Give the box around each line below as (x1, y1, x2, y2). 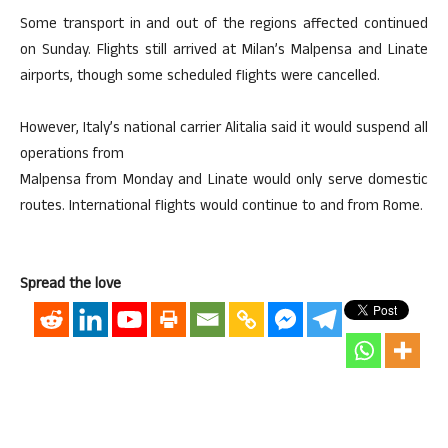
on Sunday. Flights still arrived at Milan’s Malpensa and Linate (20, 39, 428, 64)
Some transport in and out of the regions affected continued (20, 13, 428, 38)
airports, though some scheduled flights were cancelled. (20, 65, 380, 90)
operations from (20, 143, 124, 168)
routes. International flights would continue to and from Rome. (20, 195, 423, 220)
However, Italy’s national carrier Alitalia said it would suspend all (20, 117, 428, 142)
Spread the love (20, 273, 121, 298)
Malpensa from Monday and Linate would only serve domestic (20, 169, 428, 194)
